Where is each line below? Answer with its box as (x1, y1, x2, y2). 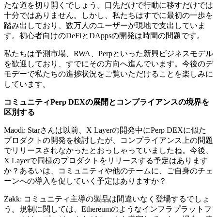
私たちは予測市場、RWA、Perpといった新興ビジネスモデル (4, 49, 213, 58)
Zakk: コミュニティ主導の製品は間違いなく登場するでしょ (4, 194, 210, 203)
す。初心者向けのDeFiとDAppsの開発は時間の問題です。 (4, 31, 204, 40)
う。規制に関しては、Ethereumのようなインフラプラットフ (4, 204, 212, 213)
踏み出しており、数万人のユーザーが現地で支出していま (4, 21, 205, 30)
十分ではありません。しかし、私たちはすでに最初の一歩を (4, 11, 213, 19)
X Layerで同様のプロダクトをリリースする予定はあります (4, 156, 208, 165)
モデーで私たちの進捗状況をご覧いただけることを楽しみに (4, 69, 213, 78)
